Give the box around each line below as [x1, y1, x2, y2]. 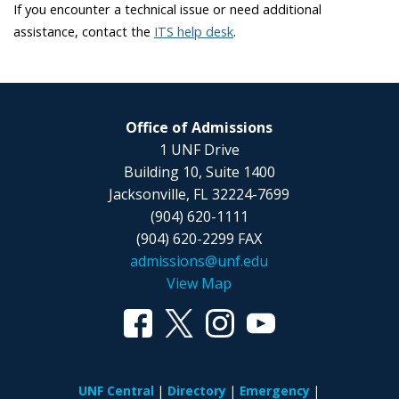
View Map [167, 273, 232, 293]
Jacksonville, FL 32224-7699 [109, 183, 290, 204]
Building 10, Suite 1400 [123, 161, 275, 182]
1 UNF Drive [159, 139, 240, 159]
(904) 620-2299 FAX [136, 228, 263, 248]
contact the [82, 22, 154, 41]
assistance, [13, 22, 82, 41]
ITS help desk [154, 22, 233, 41]
